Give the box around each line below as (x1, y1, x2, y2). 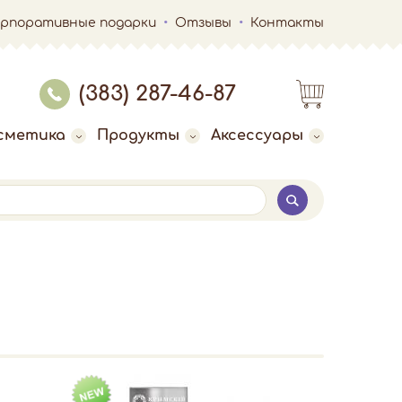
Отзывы (175, 15, 232, 30)
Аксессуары (211, 127, 303, 144)
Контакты (250, 15, 324, 30)
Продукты (97, 127, 179, 144)
